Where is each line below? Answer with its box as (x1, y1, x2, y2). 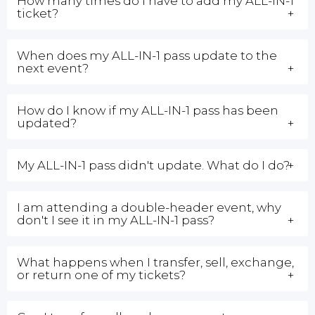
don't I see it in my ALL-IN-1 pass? (17, 212, 214, 227)
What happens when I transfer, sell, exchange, (17, 255, 294, 269)
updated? (17, 115, 77, 130)
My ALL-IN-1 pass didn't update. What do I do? (17, 157, 290, 172)
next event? (17, 60, 89, 75)
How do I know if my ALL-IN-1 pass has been (17, 103, 278, 117)
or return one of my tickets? (17, 267, 186, 282)
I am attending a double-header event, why (17, 200, 281, 214)
